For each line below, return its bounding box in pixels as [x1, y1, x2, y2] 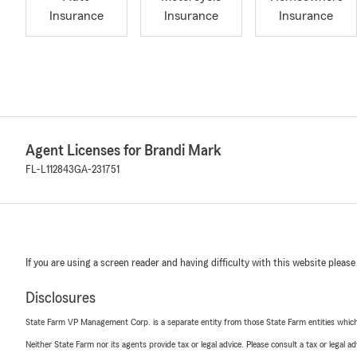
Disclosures [25, 290, 96, 306]
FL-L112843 [25, 164, 74, 175]
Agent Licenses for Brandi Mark [25, 143, 222, 159]
